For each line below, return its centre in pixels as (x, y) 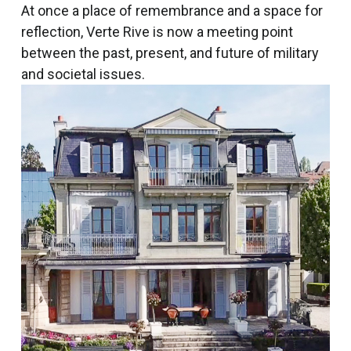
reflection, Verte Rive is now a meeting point (157, 31)
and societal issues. (83, 74)
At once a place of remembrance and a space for (172, 10)
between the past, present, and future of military (170, 52)
